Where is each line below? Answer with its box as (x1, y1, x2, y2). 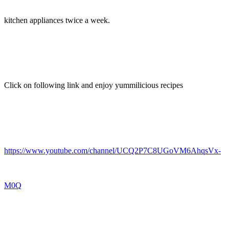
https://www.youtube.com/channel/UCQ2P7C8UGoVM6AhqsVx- (4, 146, 221, 155)
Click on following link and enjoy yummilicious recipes (4, 81, 183, 90)
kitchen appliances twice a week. (4, 15, 114, 25)
